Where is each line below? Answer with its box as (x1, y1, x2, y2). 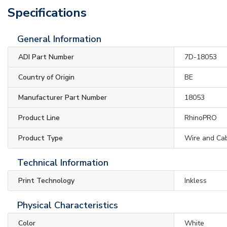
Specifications (8, 4, 87, 21)
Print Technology (18, 175, 74, 185)
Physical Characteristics (17, 199, 118, 211)
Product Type (18, 133, 63, 143)
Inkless (184, 175, 207, 185)
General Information (17, 32, 101, 45)
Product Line (18, 112, 60, 123)
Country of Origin (18, 72, 74, 82)
